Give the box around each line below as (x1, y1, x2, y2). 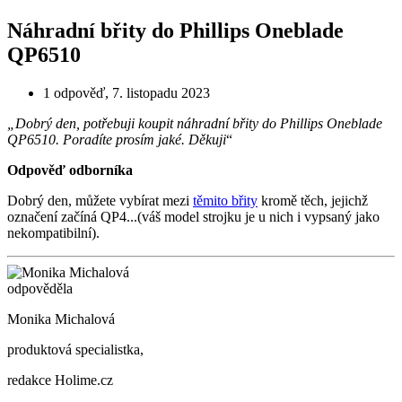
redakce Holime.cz (7, 372, 113, 389)
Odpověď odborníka (7, 162, 133, 179)
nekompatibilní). (7, 225, 100, 241)
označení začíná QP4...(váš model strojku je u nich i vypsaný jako (7, 209, 380, 225)
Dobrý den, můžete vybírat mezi (7, 193, 193, 209)
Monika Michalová (7, 311, 115, 328)
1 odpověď (43, 85, 105, 101)
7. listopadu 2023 (112, 85, 210, 101)
